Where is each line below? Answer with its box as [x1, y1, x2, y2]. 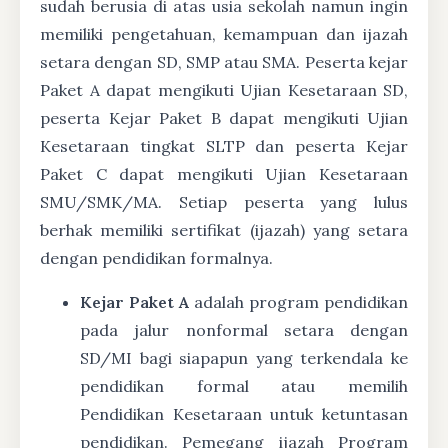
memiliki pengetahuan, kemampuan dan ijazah [40, 24, 408, 44]
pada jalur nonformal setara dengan [80, 320, 408, 340]
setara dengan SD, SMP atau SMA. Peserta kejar [40, 52, 408, 72]
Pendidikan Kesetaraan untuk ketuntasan [80, 404, 408, 424]
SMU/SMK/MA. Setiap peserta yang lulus [40, 192, 408, 212]
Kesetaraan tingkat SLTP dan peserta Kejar [40, 136, 408, 156]
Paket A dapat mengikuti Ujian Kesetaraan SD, [40, 80, 408, 100]
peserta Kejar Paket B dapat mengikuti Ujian [40, 108, 408, 128]
